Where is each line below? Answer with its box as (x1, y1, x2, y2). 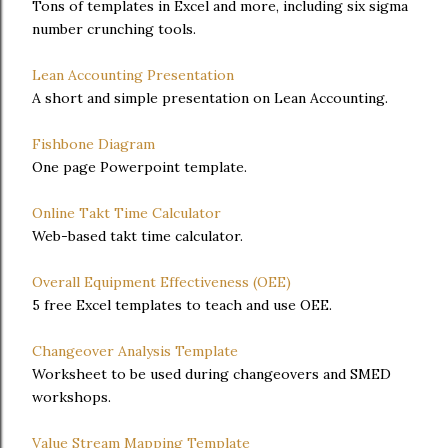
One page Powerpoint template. (32, 158, 247, 176)
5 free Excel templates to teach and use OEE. (32, 296, 332, 314)
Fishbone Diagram (32, 135, 155, 153)
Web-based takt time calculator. (32, 227, 243, 245)
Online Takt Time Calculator (32, 204, 221, 222)
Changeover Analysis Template (32, 342, 238, 360)
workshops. (32, 388, 111, 406)
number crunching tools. (32, 20, 196, 38)
